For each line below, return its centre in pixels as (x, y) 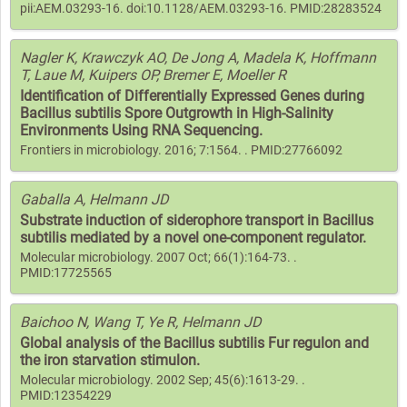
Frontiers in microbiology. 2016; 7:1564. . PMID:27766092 (181, 150)
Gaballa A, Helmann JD (94, 199)
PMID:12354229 (66, 395)
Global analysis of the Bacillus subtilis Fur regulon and (194, 342)
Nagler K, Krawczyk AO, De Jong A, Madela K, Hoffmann (198, 57)
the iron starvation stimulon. (110, 360)
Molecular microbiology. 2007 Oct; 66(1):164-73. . (159, 257)
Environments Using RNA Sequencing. (141, 130)
